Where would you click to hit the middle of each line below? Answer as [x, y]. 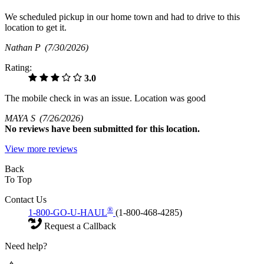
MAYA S [22, 118]
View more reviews [41, 148]
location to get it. [36, 27]
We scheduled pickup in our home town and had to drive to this [122, 16]
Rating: [18, 67]
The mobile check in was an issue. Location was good [105, 98]
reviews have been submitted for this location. [109, 128]
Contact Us [26, 199]
